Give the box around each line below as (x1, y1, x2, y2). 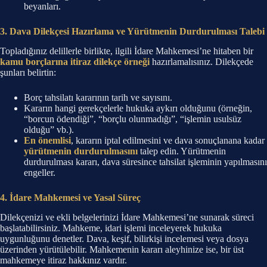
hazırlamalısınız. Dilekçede (150, 57, 253, 67)
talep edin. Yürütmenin (138, 146, 226, 157)
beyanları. (24, 1, 61, 12)
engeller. (24, 167, 55, 178)
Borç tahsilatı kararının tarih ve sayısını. (24, 92, 172, 103)
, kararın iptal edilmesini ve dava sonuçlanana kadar (71, 135, 265, 146)
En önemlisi (24, 135, 71, 146)
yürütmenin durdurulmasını (24, 146, 138, 157)
